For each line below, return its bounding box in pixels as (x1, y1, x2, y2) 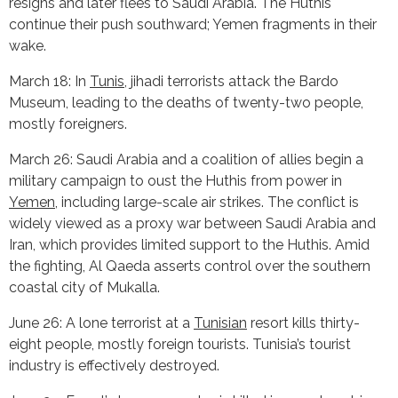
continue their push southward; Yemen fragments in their (9, 15, 377, 33)
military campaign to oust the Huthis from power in (9, 171, 342, 189)
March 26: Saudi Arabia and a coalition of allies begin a (9, 150, 363, 168)
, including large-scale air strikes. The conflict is (55, 193, 359, 211)
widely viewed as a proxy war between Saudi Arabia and (9, 214, 376, 232)
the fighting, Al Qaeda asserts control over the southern (9, 257, 370, 275)
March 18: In (9, 72, 90, 90)
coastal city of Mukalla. (9, 278, 160, 296)
